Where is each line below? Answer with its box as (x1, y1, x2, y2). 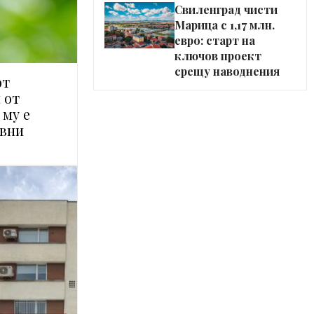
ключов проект (175, 48, 261, 63)
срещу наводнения (175, 63, 280, 78)
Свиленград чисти (175, 1, 278, 17)
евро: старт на (175, 32, 255, 48)
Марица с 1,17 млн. (175, 17, 275, 32)
